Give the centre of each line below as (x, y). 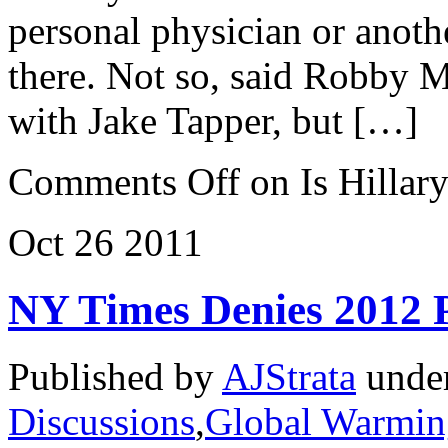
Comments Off (124, 182)
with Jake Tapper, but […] (213, 121)
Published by (115, 377)
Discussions (101, 422)
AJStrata (289, 377)
